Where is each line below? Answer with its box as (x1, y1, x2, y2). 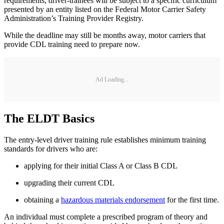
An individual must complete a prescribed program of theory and (4, 212, 207, 221)
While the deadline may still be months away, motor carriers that (4, 31, 205, 40)
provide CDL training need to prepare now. (4, 40, 140, 49)
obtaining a (24, 195, 61, 204)
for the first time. (165, 195, 219, 204)
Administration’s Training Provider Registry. (4, 14, 143, 23)
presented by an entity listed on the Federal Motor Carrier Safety (4, 5, 206, 14)
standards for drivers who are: (4, 144, 97, 153)
